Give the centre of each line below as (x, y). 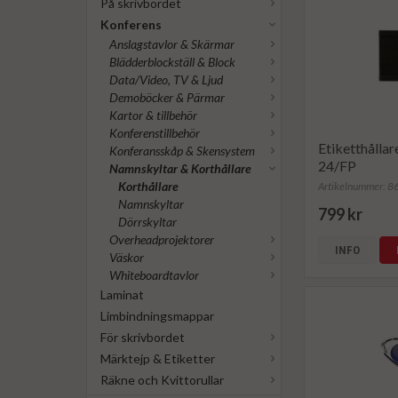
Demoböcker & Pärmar (167, 97)
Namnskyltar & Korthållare (180, 168)
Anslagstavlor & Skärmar (172, 44)
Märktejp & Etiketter (158, 358)
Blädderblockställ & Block (172, 62)
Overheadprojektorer (162, 239)
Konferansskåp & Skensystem (182, 151)
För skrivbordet (143, 337)
